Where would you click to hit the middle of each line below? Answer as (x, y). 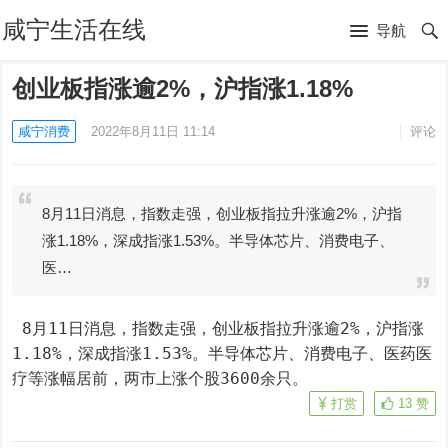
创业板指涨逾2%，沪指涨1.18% (183, 88)
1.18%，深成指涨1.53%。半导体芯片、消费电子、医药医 (222, 353)
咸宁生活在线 (74, 29)
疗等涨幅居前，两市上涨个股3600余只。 (160, 378)
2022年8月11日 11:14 (153, 131)
